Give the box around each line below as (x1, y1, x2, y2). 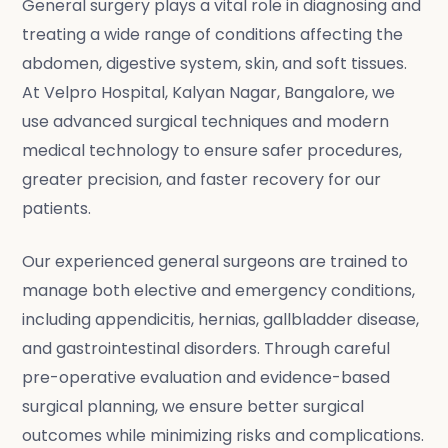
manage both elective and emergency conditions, (22, 279, 416, 302)
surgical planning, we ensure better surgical (22, 395, 365, 418)
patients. (22, 197, 92, 220)
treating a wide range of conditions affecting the (22, 23, 404, 46)
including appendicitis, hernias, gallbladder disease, (22, 308, 420, 331)
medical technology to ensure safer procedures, (22, 139, 403, 162)
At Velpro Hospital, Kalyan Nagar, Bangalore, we (22, 81, 396, 104)
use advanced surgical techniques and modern (22, 110, 390, 133)
